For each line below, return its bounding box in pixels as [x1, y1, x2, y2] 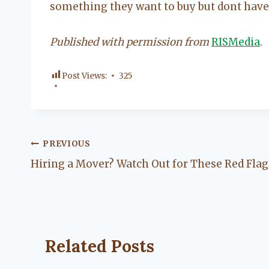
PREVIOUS [43, 138, 91, 149]
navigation [30, 161, 118, 183]
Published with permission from [50, 35, 209, 49]
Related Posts [45, 235, 154, 258]
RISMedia [211, 35, 260, 49]
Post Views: [62, 70, 107, 81]
